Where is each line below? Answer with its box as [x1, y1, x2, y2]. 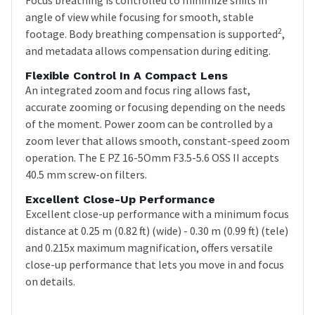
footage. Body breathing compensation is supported [25, 26, 278, 41]
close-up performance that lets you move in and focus [25, 257, 284, 271]
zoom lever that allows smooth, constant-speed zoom [25, 133, 290, 148]
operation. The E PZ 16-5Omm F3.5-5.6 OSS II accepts [25, 150, 279, 165]
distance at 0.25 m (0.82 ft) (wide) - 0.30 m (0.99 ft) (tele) [25, 223, 288, 238]
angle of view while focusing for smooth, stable [25, 9, 254, 24]
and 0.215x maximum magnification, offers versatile [25, 240, 273, 255]
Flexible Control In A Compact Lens [25, 68, 228, 82]
